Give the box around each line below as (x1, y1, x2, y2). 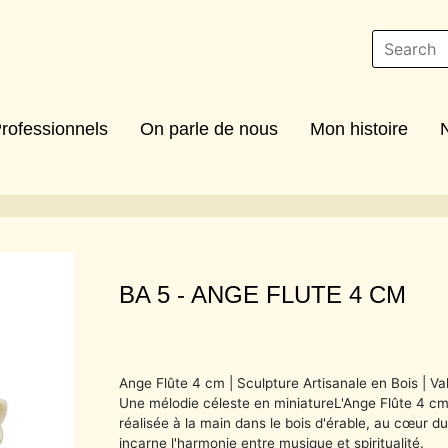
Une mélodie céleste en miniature (119, 394, 335, 411)
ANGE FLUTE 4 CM (191, 280, 407, 308)
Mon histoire (310, 119, 408, 139)
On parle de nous (140, 119, 278, 139)
